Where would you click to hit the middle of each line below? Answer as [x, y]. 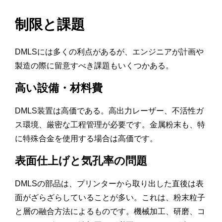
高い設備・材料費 [59, 88]
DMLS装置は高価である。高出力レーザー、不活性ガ [109, 111]
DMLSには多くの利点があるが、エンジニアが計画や [109, 52]
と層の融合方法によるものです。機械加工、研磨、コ [110, 212]
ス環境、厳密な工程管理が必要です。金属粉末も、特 [110, 125]
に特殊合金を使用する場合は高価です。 [86, 139]
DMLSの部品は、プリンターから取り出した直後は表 [109, 184]
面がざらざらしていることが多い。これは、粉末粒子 [110, 198]
